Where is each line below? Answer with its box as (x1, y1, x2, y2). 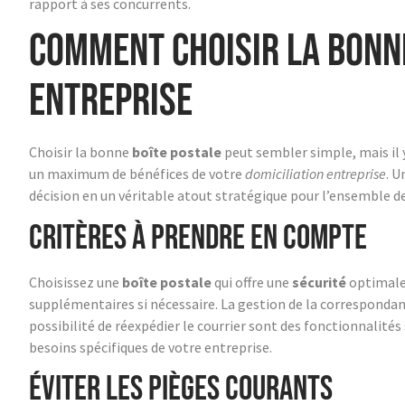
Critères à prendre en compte (29, 217, 367, 259)
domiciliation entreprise (245, 165, 386, 184)
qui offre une (212, 272, 292, 291)
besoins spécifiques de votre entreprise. (29, 337, 272, 356)
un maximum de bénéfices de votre (29, 165, 245, 184)
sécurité (292, 272, 346, 291)
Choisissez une (29, 272, 122, 291)
